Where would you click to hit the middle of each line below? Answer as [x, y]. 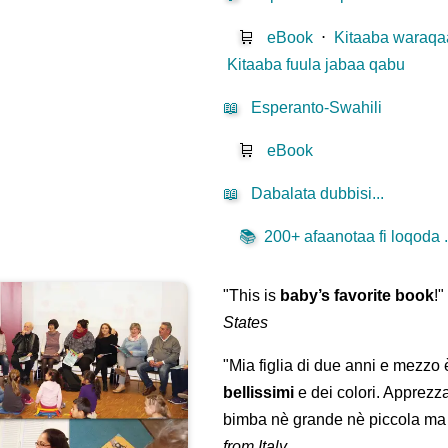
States [246, 323]
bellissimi [259, 393]
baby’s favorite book [357, 296]
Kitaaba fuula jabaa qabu [316, 65]
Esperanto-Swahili [317, 108]
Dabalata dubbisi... [318, 194]
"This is [252, 296]
